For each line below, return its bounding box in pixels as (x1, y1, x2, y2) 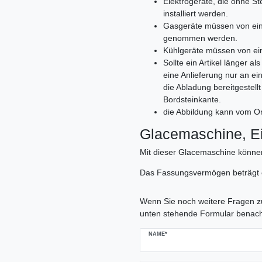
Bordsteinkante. (163, 95, 221, 105)
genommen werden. (163, 33, 237, 43)
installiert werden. (163, 9, 228, 19)
